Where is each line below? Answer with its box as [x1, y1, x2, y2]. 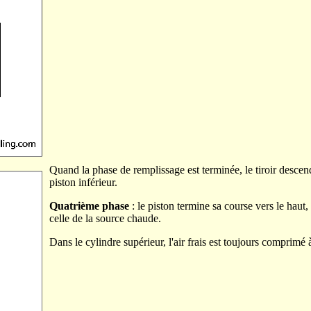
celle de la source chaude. [49, 212, 161, 225]
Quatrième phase [49, 200, 129, 212]
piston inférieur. [49, 176, 117, 189]
